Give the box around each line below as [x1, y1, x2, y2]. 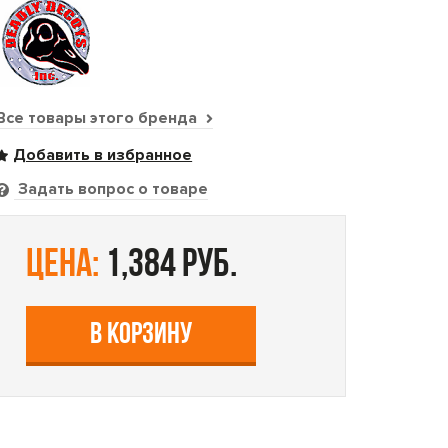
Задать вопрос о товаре [14, 179, 209, 199]
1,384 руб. [99, 246, 238, 286]
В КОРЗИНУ [90, 320, 193, 351]
